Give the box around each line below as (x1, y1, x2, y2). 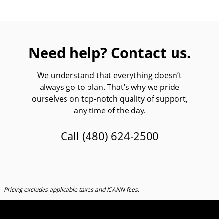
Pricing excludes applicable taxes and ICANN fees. (4, 185, 139, 194)
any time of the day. (73, 105, 146, 116)
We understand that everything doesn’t (37, 70, 182, 81)
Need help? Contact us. (28, 43, 191, 62)
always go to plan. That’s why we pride (40, 82, 179, 92)
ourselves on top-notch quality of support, (31, 93, 188, 104)
